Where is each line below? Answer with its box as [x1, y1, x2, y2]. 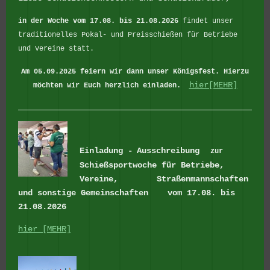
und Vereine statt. [18, 45, 94, 54]
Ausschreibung [137, 146, 199, 156]
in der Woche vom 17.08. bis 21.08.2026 [18, 17, 178, 26]
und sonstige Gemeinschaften [18, 188, 163, 198]
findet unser [178, 17, 233, 26]
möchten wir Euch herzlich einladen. [33, 81, 189, 90]
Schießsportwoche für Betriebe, [80, 160, 224, 171]
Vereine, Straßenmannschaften [80, 174, 248, 184]
